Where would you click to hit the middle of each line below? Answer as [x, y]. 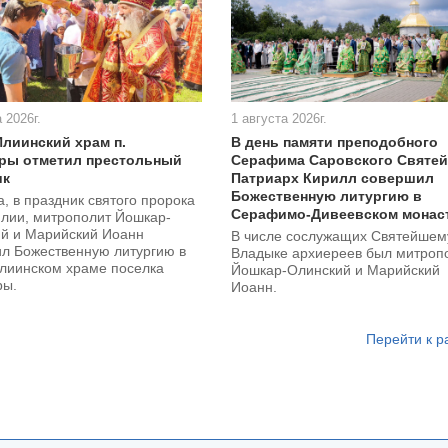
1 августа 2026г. [279, 119]
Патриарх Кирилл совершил [333, 178]
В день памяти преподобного [335, 142]
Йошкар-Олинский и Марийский [336, 270]
